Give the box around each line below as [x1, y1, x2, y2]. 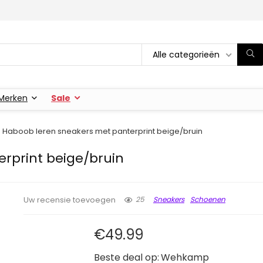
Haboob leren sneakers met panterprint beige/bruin [2, 125, 203, 137]
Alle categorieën [153, 48, 220, 60]
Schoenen [190, 194, 225, 204]
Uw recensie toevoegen [23, 194, 116, 205]
